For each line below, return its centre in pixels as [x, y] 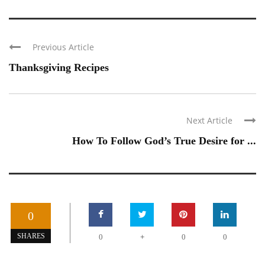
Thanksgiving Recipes [59, 68]
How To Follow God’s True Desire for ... [164, 141]
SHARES [31, 236]
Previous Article [63, 47]
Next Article [209, 121]
